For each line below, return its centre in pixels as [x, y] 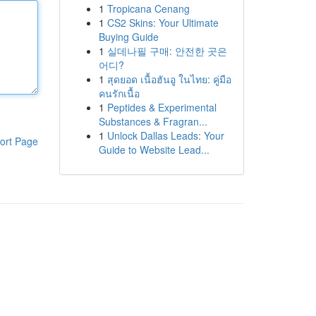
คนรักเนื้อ [119, 93]
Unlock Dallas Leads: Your [165, 135]
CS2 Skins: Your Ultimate [163, 23]
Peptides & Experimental [162, 107]
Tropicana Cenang [148, 8]
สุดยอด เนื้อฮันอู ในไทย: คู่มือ [169, 79]
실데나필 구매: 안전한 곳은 [167, 51]
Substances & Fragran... [153, 121]
